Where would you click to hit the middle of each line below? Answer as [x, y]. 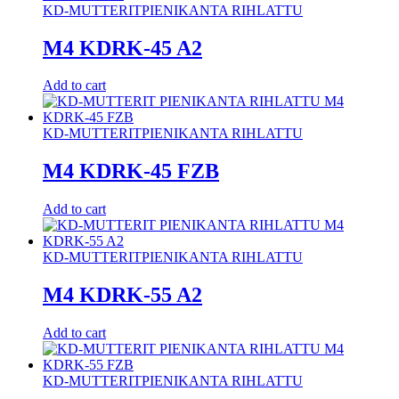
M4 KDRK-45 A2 [122, 48]
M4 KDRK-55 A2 [122, 295]
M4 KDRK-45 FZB [131, 171]
